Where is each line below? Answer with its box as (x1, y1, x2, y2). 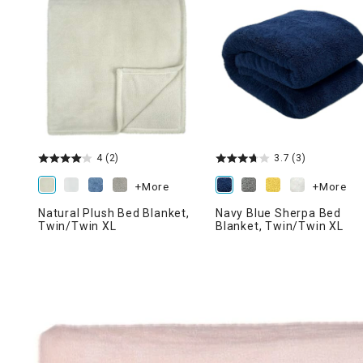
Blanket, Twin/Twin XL (216, 220, 344, 233)
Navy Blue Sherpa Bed (216, 207, 342, 220)
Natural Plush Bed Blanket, (38, 207, 190, 220)
